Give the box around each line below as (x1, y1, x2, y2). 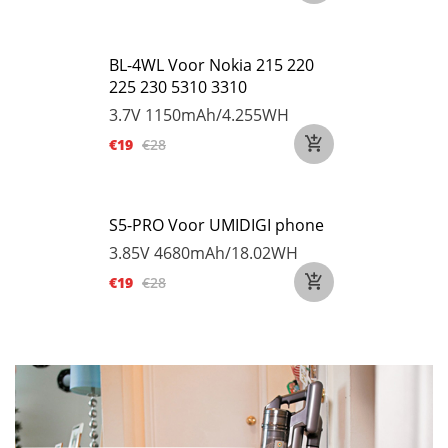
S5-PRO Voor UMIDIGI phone (109, 214, 324, 236)
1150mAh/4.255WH (145, 104, 289, 126)
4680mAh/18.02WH (154, 242, 298, 264)
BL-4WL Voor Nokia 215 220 (109, 54, 314, 76)
